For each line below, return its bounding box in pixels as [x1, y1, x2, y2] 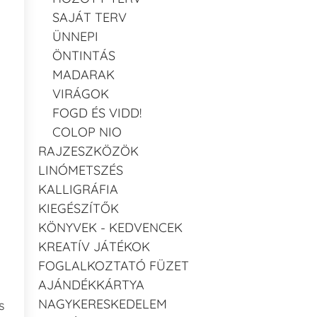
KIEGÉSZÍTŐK [38, 200, 119, 217]
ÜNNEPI [52, 28, 98, 45]
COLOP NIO [52, 123, 122, 140]
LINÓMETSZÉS [38, 161, 123, 178]
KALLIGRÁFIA [38, 180, 118, 197]
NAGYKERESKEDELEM [38, 295, 167, 312]
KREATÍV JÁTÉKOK [38, 238, 150, 255]
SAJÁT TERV [52, 8, 127, 25]
